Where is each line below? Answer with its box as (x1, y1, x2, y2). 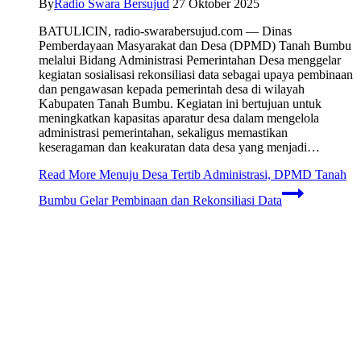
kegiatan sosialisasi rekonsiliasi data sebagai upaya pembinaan (39, 67, 353, 81)
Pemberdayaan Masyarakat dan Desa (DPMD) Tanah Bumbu (39, 38, 351, 52)
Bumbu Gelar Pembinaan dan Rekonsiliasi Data (39, 193, 282, 207)
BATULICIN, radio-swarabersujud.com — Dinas (39, 23, 292, 38)
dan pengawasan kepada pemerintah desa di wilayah (39, 81, 305, 96)
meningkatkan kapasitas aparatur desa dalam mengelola (39, 110, 319, 125)
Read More (39, 167, 96, 181)
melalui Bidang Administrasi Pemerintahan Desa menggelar (39, 52, 341, 67)
